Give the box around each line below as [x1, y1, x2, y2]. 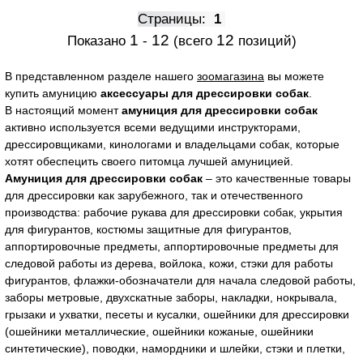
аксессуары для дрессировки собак [100, 87, 309, 100]
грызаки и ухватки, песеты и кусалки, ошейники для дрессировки [5, 308, 349, 321]
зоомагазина [197, 70, 264, 83]
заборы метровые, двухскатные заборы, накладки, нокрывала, [5, 291, 337, 304]
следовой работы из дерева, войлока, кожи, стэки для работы [5, 257, 333, 270]
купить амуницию [5, 87, 100, 100]
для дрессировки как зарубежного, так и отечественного [5, 189, 303, 202]
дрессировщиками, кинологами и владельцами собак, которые [5, 138, 340, 151]
